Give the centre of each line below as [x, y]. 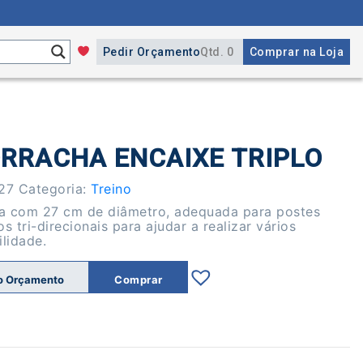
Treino [111, 188]
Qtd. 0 [217, 51]
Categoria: [55, 188]
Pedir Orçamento [151, 51]
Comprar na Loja [296, 51]
